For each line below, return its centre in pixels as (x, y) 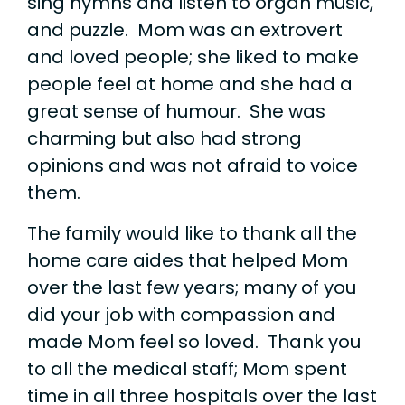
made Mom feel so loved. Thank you (194, 341)
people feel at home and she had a (190, 85)
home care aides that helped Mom (188, 260)
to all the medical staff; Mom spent (187, 368)
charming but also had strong (165, 139)
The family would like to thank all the (192, 233)
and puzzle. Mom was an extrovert (185, 30)
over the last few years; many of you (192, 287)
